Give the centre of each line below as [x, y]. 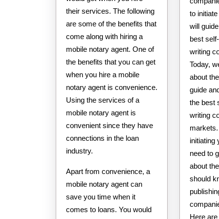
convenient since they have [109, 125]
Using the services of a [103, 100]
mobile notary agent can [104, 184]
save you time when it [101, 197]
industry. [79, 151]
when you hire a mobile [103, 74]
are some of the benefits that [111, 23]
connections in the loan [102, 138]
